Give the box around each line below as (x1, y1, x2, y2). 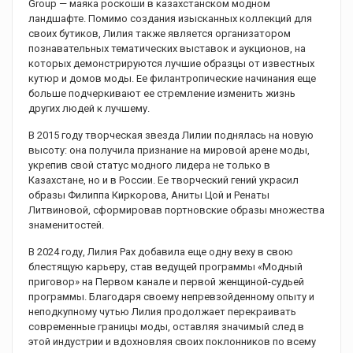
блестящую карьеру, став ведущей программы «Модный (28, 261, 303, 273)
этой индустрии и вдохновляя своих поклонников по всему (28, 336, 316, 348)
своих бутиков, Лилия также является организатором (28, 28, 291, 40)
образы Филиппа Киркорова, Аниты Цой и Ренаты (28, 189, 269, 202)
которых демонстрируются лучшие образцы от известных (28, 58, 314, 70)
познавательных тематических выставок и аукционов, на (28, 43, 306, 55)
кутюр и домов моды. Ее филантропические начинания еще (28, 72, 316, 85)
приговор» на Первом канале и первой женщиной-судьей (28, 276, 304, 288)
